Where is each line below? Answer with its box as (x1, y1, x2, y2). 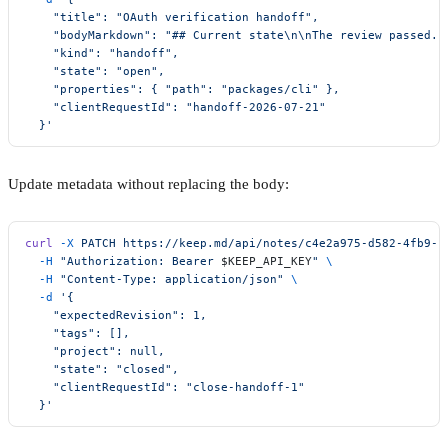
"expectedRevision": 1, (25, 307, 207, 322)
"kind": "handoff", (25, 45, 179, 60)
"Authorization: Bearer (53, 253, 221, 268)
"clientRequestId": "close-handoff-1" (25, 379, 305, 394)
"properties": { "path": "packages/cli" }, (25, 81, 340, 96)
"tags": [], (25, 325, 130, 340)
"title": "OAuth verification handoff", (25, 9, 319, 24)
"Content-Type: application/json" (53, 271, 284, 286)
